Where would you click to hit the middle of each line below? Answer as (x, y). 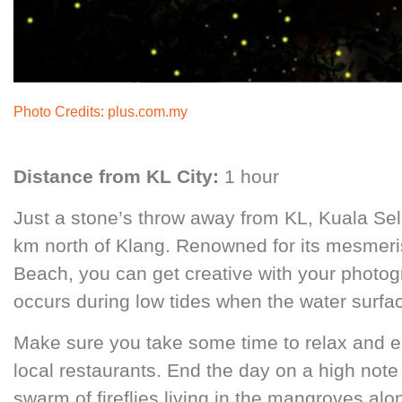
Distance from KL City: (117, 177)
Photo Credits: (61, 112)
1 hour (249, 177)
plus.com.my (148, 112)
